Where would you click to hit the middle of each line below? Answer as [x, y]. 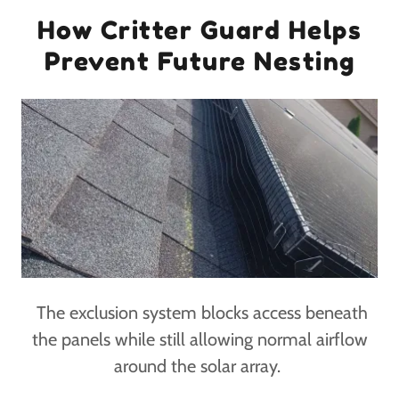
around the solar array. [199, 366]
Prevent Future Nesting [199, 62]
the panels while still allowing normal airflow [199, 339]
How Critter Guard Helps [199, 31]
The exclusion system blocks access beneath [199, 312]
